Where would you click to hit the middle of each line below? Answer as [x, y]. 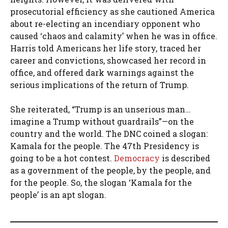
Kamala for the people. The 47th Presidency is [105, 146]
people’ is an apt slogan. [58, 194]
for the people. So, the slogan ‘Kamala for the [101, 182]
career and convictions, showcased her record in [108, 60]
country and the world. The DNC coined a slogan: [109, 133]
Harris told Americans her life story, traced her [106, 48]
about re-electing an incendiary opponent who [105, 23]
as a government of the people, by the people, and [110, 170]
